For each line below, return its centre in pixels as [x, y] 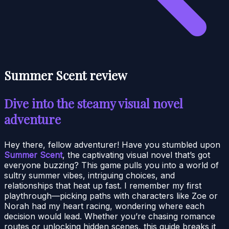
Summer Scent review [65, 75]
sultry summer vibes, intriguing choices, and [89, 175]
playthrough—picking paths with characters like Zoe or [111, 196]
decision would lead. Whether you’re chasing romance [110, 216]
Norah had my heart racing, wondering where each [104, 206]
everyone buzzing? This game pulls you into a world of [111, 165]
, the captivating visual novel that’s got [136, 155]
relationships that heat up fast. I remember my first [103, 185]
